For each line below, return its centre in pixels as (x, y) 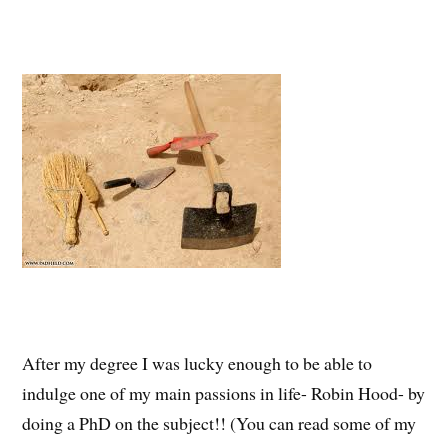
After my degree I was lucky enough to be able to (197, 362)
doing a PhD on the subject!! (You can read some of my (219, 422)
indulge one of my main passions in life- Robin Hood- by (224, 392)
